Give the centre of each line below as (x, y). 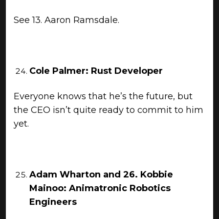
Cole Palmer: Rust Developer (96, 71)
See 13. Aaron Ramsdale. (66, 20)
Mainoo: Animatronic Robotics (100, 188)
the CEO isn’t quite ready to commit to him (109, 110)
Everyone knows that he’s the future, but (103, 96)
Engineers (53, 202)
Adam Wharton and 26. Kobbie (101, 175)
